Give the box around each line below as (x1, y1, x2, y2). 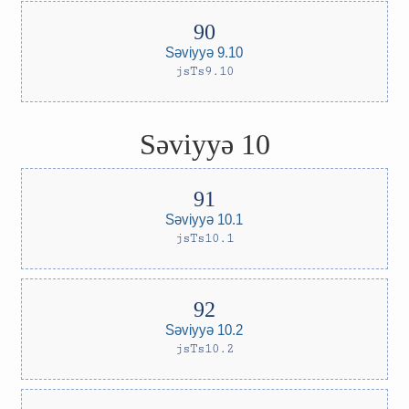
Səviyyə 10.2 (165, 320, 244, 338)
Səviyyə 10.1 (165, 210, 244, 227)
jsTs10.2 (175, 341, 234, 356)
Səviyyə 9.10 (165, 43, 244, 60)
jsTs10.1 (175, 231, 234, 246)
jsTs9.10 (175, 64, 234, 79)
